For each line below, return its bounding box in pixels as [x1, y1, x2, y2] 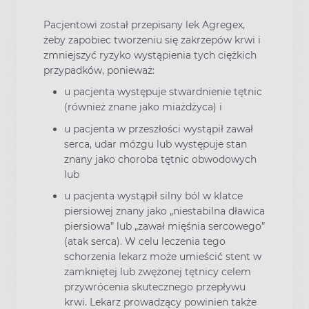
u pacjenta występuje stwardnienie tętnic [64, 86, 262, 99]
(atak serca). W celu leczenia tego [64, 235, 226, 248]
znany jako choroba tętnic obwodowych [64, 152, 257, 166]
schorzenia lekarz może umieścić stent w [64, 250, 261, 263]
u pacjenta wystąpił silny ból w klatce [64, 189, 243, 202]
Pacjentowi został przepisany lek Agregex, [43, 19, 245, 32]
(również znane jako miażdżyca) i [64, 101, 222, 114]
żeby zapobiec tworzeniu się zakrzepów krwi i [43, 34, 261, 47]
